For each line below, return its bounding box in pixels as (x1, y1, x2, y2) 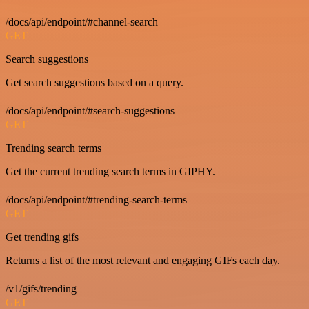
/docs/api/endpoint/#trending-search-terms (6, 194, 187, 206)
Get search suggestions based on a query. (6, 77, 183, 89)
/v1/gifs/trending (6, 283, 77, 295)
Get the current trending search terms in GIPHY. (6, 166, 215, 178)
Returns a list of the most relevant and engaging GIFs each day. (6, 255, 280, 267)
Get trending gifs (6, 231, 79, 243)
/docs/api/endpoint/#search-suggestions (6, 105, 175, 117)
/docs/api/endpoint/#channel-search (6, 16, 158, 28)
